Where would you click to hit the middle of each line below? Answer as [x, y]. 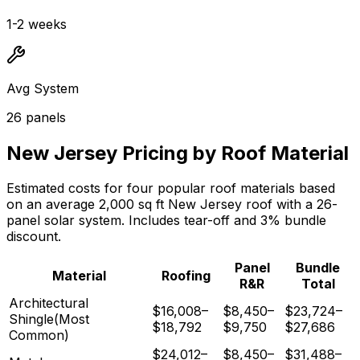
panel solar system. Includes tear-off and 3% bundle [166, 221]
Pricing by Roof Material [233, 153]
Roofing [186, 276]
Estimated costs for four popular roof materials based [171, 188]
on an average [51, 205]
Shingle [31, 319]
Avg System [43, 88]
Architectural [49, 303]
